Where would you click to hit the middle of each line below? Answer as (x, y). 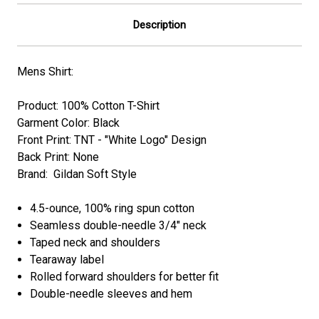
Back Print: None (58, 157)
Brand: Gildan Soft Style (77, 174)
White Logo (136, 140)
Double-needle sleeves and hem (111, 293)
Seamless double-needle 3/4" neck (119, 225)
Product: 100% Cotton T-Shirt (88, 105)
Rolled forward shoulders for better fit (125, 276)
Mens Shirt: (45, 71)
